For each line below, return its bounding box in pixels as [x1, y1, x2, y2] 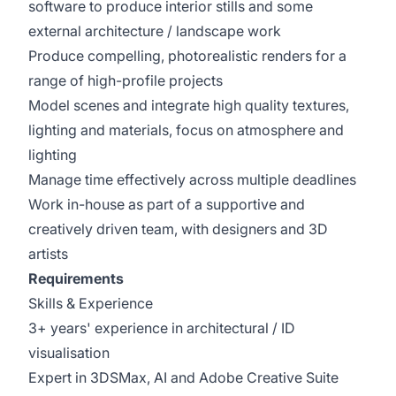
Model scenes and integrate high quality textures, [28, 96, 349, 114]
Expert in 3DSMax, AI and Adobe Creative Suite [28, 369, 339, 386]
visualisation [28, 344, 110, 362]
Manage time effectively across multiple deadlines [28, 171, 356, 188]
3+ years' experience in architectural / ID [28, 319, 295, 337]
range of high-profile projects [28, 72, 223, 89]
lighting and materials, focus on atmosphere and [28, 121, 344, 139]
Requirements [28, 270, 124, 287]
